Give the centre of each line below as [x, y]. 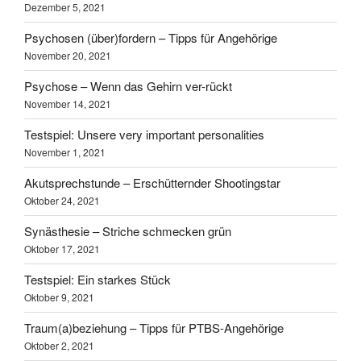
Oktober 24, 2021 [62, 201]
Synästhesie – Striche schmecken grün [128, 231]
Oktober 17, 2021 [62, 249]
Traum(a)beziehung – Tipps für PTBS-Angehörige [154, 328]
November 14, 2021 [68, 104]
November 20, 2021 [68, 56]
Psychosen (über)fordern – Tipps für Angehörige [151, 38]
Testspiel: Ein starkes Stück [98, 280]
